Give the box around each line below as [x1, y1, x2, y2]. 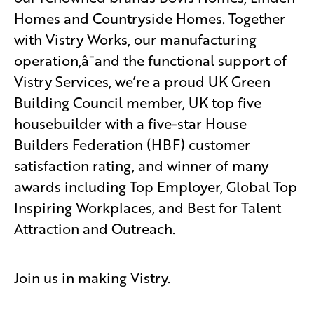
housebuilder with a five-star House [14, 114, 247, 134]
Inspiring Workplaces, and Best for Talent [14, 198, 281, 218]
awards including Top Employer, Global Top [14, 177, 297, 197]
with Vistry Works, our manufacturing [14, 29, 257, 50]
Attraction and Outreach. [14, 219, 179, 239]
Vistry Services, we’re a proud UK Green [14, 71, 271, 92]
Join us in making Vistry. [14, 268, 177, 288]
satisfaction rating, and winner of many [14, 156, 268, 176]
